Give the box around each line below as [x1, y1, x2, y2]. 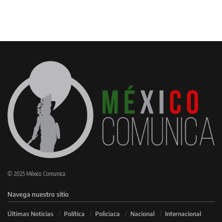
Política [64, 210, 85, 218]
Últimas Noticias [7, 210, 54, 218]
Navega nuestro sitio [7, 190, 69, 198]
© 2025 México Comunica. [7, 169, 66, 177]
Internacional [165, 210, 201, 218]
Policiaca [95, 210, 120, 218]
